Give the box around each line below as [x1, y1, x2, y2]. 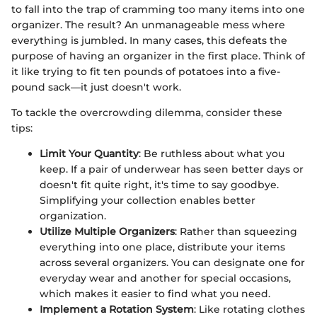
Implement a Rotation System [40, 302, 194, 316]
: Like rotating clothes [194, 302, 305, 316]
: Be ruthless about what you [139, 146, 284, 160]
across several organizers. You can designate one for [40, 255, 305, 269]
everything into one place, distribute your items [40, 240, 285, 253]
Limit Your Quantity [40, 146, 139, 160]
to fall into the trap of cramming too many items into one [11, 2, 305, 16]
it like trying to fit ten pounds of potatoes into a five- [11, 64, 280, 78]
